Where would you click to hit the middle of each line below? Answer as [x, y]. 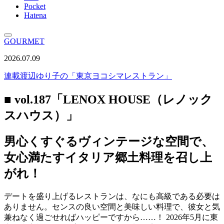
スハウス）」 [41, 115]
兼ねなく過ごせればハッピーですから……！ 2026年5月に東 [111, 217]
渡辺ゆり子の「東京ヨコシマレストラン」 [96, 76]
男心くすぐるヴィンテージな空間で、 [109, 141]
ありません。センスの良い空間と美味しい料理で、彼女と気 [112, 206]
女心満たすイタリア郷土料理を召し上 [108, 157]
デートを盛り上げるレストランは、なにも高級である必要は [112, 196]
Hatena [35, 15]
